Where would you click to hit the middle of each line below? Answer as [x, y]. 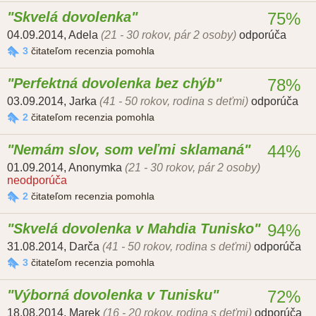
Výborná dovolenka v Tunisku [113, 295]
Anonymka [95, 168]
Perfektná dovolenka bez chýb [114, 84]
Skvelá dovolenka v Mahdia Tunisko [134, 229]
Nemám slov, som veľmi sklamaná [129, 150]
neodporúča [37, 181]
